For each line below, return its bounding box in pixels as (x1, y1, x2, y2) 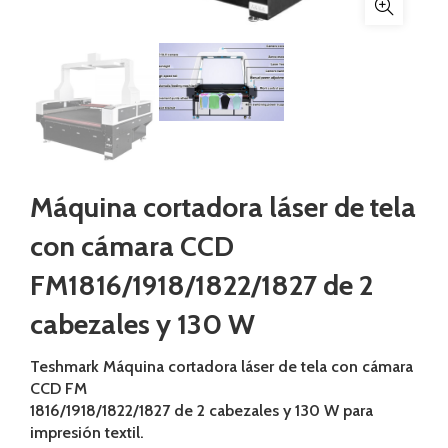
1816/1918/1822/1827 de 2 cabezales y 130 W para (30, 401, 373, 421)
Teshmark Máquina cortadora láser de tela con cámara (30, 357, 413, 377)
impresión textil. (30, 423, 144, 443)
